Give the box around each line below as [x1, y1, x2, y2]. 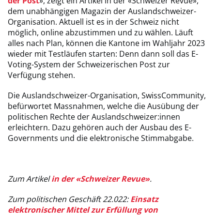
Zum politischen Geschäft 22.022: [8, 194, 130, 204]
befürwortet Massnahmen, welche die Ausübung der [8, 101, 199, 111]
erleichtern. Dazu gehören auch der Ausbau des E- [8, 122, 191, 133]
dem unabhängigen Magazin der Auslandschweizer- [8, 6, 196, 16]
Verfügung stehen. [8, 70, 75, 80]
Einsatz [130, 194, 158, 204]
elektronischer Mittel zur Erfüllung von [8, 204, 158, 215]
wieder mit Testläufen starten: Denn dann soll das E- [8, 48, 198, 59]
